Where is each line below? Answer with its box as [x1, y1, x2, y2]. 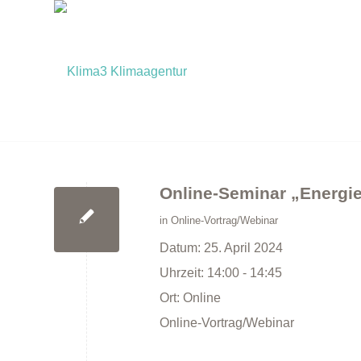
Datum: [160, 241, 204, 255]
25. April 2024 [204, 241, 283, 255]
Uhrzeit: [160, 266, 207, 280]
